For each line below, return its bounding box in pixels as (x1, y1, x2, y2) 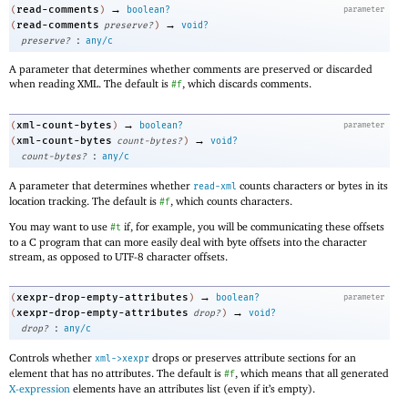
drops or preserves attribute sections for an (149, 350, 356, 364)
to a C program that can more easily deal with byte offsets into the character (9, 235, 367, 250)
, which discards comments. (182, 76, 311, 91)
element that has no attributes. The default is (9, 365, 224, 380)
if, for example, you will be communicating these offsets (121, 219, 384, 234)
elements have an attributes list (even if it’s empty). (70, 381, 315, 395)
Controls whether (9, 350, 95, 364)
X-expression (9, 381, 70, 395)
